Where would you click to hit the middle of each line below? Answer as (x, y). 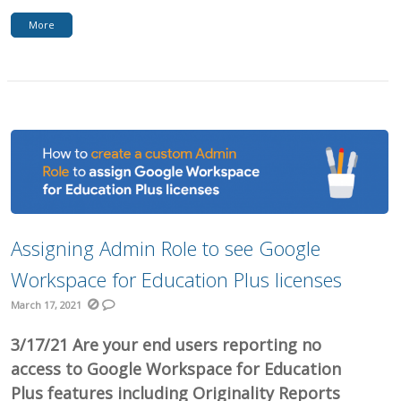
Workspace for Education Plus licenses (177, 279)
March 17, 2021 (47, 304)
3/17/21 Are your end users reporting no (166, 344)
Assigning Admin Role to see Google (166, 247)
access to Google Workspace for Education (176, 368)
